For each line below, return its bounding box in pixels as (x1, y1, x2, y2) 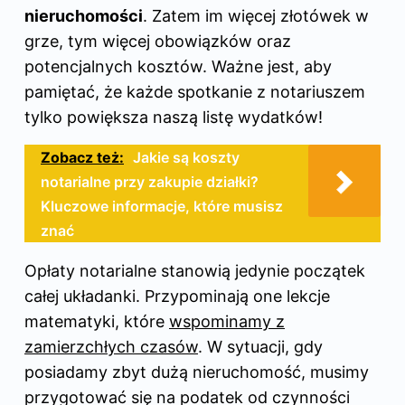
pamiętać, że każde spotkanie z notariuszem (24, 81, 365, 101)
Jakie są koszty (133, 147, 240, 166)
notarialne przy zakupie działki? (41, 172, 259, 191)
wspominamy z (169, 311, 285, 331)
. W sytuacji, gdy (198, 336, 323, 356)
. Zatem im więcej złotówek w (143, 5, 369, 25)
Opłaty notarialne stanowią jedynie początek (24, 260, 365, 280)
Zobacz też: (41, 147, 124, 166)
